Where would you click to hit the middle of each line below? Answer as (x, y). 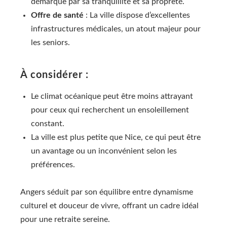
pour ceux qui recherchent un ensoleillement (110, 110)
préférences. (53, 164)
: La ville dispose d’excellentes (137, 15)
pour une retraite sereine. (65, 220)
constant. (48, 123)
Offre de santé (57, 15)
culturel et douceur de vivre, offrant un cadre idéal (109, 206)
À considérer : (54, 75)
